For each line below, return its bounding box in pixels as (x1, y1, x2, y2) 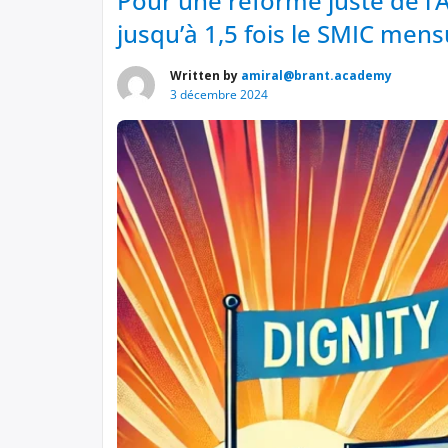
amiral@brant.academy (241, 67, 392, 84)
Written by (170, 67, 241, 84)
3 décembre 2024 (170, 86, 268, 103)
